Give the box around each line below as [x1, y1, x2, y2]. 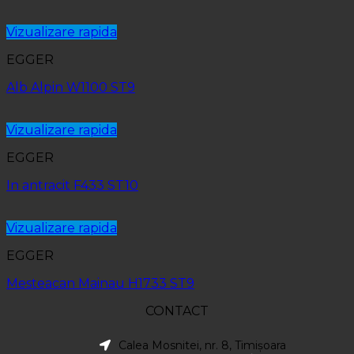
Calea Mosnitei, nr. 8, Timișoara [119, 337, 286, 352]
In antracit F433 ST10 [6, 177, 138, 193]
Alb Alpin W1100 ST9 [6, 79, 135, 95]
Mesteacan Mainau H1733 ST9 [6, 275, 194, 291]
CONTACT [145, 303, 209, 318]
